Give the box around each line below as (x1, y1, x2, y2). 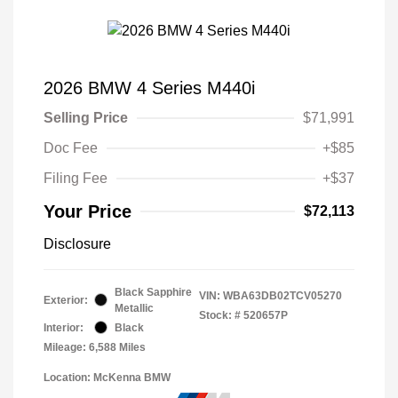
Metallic (115, 301, 154, 314)
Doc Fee (44, 139, 98, 155)
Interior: (44, 321, 84, 334)
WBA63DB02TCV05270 (223, 289, 342, 302)
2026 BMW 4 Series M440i (44, 77, 255, 98)
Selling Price (44, 109, 128, 125)
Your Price (44, 201, 131, 221)
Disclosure (44, 235, 111, 251)
